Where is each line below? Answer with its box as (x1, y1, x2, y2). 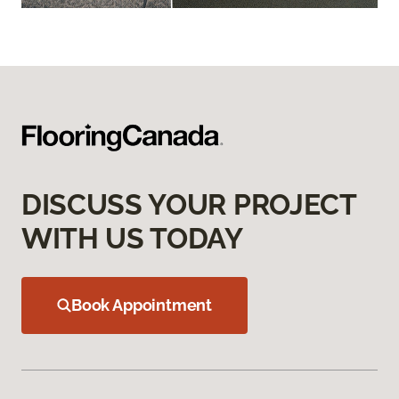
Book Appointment (71, 295, 213, 314)
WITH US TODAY (21, 221, 243, 255)
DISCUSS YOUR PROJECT (21, 187, 356, 221)
